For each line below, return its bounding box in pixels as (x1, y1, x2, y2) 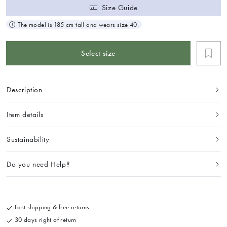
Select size (81, 48, 116, 58)
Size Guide (101, 3, 138, 12)
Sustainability (7, 135, 50, 144)
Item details (7, 110, 44, 120)
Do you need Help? (7, 160, 70, 169)
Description (7, 85, 43, 95)
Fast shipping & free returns (13, 203, 90, 211)
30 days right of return (13, 215, 77, 223)
